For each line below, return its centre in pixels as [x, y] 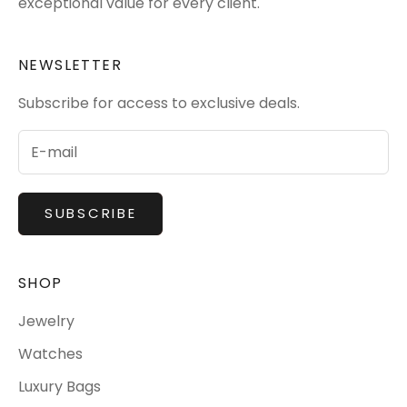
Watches [50, 353]
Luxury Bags [60, 386]
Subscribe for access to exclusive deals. [159, 104]
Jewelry [46, 321]
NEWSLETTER [70, 65]
